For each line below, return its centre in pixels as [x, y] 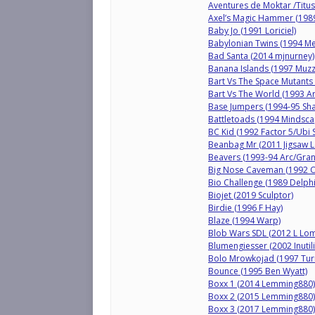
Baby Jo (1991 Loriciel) [252, 31]
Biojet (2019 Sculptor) [251, 195]
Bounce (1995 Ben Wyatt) [258, 271]
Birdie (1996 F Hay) [245, 208]
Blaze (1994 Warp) [244, 220]
